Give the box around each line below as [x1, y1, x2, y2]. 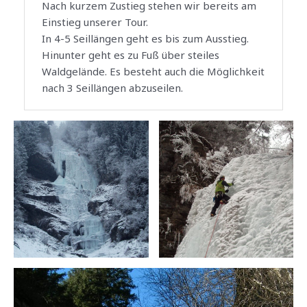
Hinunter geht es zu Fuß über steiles [42, 47, 219, 62]
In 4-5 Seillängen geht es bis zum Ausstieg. [42, 31, 249, 45]
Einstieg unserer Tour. [42, 14, 148, 29]
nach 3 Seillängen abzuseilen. [42, 80, 183, 95]
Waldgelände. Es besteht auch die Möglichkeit [42, 64, 265, 78]
